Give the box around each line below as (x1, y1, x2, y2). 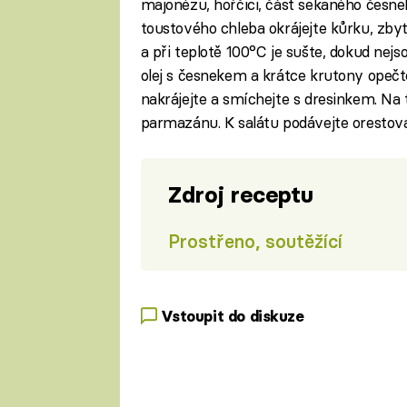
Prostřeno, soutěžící (167, 229, 342, 253)
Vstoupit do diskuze (160, 306, 304, 325)
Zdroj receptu (167, 181, 313, 210)
